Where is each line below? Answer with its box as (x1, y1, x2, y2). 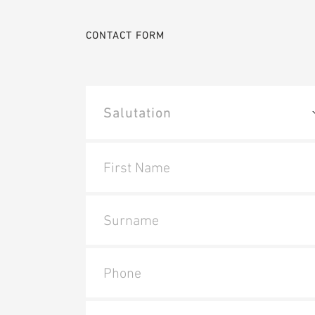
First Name (103, 160, 170, 176)
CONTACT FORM (86, 29, 165, 41)
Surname (103, 212, 159, 229)
